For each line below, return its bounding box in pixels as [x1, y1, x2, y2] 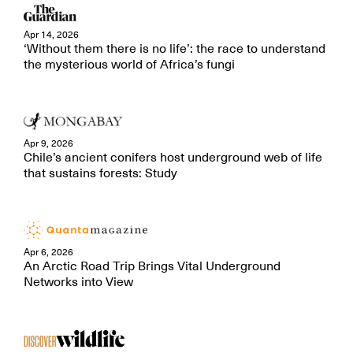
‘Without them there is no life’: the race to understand [24, 41, 325, 57]
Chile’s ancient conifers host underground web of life [24, 150, 322, 165]
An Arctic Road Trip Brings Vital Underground [24, 258, 281, 274]
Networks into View [24, 274, 133, 290]
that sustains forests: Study [24, 165, 177, 181]
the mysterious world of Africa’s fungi [24, 57, 235, 72]
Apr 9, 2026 [24, 137, 73, 150]
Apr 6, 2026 [24, 246, 73, 258]
